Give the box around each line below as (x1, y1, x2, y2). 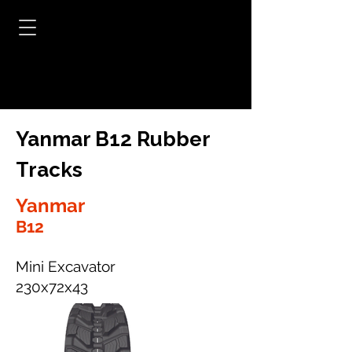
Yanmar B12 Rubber (16, 127, 210, 151)
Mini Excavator (16, 258, 115, 275)
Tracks (16, 158, 82, 181)
